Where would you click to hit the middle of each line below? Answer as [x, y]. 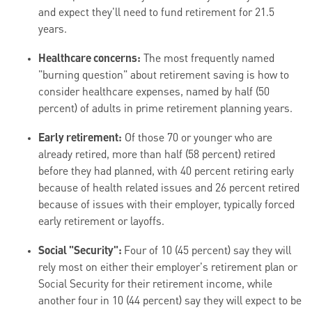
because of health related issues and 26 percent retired [169, 189]
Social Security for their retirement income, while [155, 285]
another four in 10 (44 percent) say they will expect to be [170, 302]
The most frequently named [208, 60]
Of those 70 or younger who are [197, 139]
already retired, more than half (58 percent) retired [157, 156]
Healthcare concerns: [89, 60]
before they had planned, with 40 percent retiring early [166, 172]
